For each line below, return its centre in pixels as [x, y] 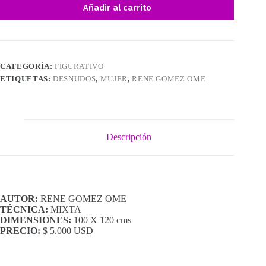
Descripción [129, 137]
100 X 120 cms [101, 220]
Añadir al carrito [117, 7]
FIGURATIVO [79, 66]
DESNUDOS [75, 78]
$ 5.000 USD [67, 231]
